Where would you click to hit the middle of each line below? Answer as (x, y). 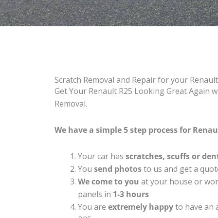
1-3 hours (131, 194)
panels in (95, 194)
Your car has (102, 156)
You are (93, 207)
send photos (118, 169)
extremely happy (141, 207)
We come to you (109, 181)
